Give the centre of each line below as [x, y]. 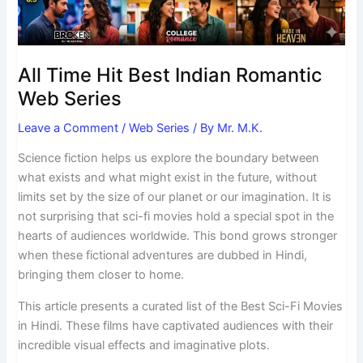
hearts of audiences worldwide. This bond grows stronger [178, 236]
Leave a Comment [68, 128]
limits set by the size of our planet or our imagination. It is [175, 197]
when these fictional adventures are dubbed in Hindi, [163, 256]
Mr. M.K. [240, 128]
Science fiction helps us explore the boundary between [169, 158]
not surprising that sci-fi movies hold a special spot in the [176, 217]
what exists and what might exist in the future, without [168, 178]
